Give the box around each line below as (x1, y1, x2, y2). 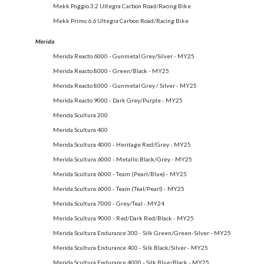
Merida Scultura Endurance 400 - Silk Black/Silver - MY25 (53, 243, 208, 251)
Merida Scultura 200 (53, 111, 108, 118)
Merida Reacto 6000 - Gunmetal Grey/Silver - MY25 (53, 52, 194, 60)
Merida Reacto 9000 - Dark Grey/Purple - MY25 (53, 96, 183, 104)
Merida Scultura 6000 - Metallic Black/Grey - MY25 (53, 155, 192, 163)
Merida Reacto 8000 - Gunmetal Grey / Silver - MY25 (53, 81, 197, 89)
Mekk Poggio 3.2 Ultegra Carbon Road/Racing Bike (53, 2, 191, 9)
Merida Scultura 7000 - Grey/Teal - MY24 (53, 199, 164, 207)
